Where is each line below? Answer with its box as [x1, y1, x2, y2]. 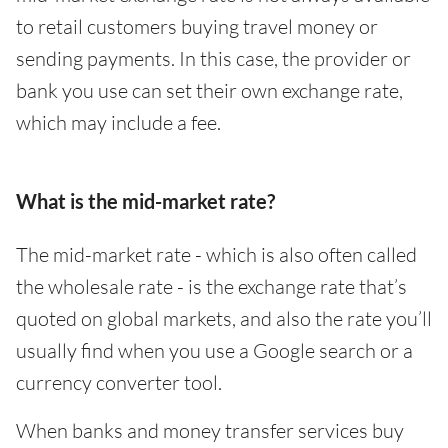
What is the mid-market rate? [16, 188, 275, 213]
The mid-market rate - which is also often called [16, 241, 417, 267]
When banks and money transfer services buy [16, 417, 404, 443]
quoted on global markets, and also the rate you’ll [16, 305, 432, 331]
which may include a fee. [16, 109, 221, 135]
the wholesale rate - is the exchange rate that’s [16, 273, 407, 299]
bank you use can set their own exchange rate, [16, 77, 403, 103]
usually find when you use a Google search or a [16, 337, 413, 363]
